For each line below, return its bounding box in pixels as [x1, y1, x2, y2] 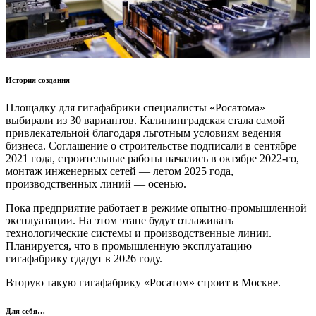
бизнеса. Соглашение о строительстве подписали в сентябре [6, 140, 296, 152]
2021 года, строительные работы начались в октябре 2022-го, [6, 152, 299, 165]
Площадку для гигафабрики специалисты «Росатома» [6, 102, 265, 114]
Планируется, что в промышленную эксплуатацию [6, 240, 252, 253]
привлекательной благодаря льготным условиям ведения [6, 127, 281, 140]
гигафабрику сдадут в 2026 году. [6, 253, 162, 265]
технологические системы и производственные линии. [6, 227, 272, 240]
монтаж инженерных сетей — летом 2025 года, [6, 165, 233, 178]
